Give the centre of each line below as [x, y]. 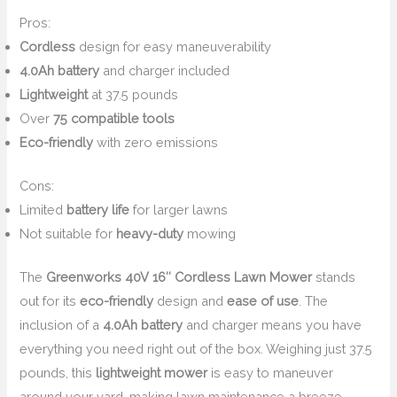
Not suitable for [68, 233]
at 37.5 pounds [133, 95]
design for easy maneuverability [174, 47]
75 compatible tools [114, 119]
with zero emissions [156, 143]
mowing [210, 233]
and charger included [165, 71]
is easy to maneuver [271, 372]
